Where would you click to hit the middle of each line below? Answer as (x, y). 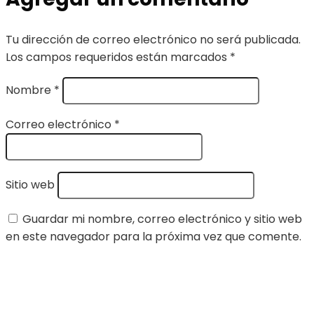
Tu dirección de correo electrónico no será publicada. (153, 40)
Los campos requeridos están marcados (118, 57)
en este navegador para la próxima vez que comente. (153, 237)
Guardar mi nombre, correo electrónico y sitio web (162, 219)
